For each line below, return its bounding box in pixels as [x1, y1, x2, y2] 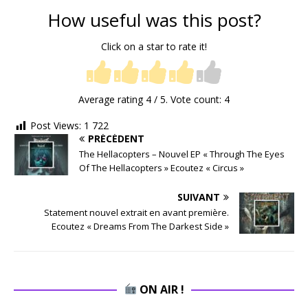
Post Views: [30, 119, 81, 133]
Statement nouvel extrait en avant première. [44, 206, 229, 219]
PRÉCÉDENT [88, 131, 144, 145]
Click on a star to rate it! [101, 39, 207, 53]
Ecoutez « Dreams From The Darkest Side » [52, 219, 229, 232]
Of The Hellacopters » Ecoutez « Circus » [79, 161, 244, 174]
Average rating [78, 93, 146, 107]
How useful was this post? [47, 8, 261, 33]
